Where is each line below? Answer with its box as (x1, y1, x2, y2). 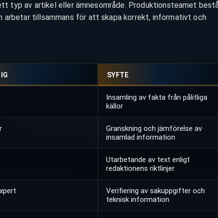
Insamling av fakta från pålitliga (106, 93, 207, 102)
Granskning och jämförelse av (106, 124, 202, 133)
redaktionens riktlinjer (106, 164, 175, 173)
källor (106, 102, 123, 111)
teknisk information (106, 195, 169, 204)
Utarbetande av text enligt (106, 155, 190, 164)
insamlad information (106, 133, 175, 142)
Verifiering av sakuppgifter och (106, 186, 205, 196)
